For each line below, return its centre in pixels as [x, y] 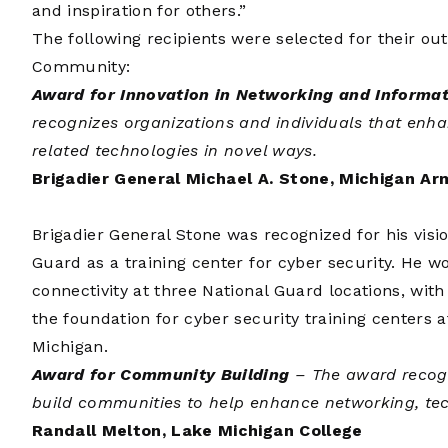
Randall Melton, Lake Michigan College [197, 430]
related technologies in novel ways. [174, 150]
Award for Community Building [161, 374]
